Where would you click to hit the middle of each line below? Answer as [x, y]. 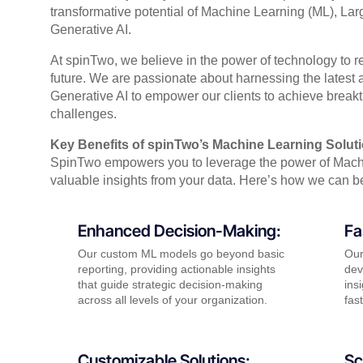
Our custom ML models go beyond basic [181, 254]
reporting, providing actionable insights [177, 269]
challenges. [83, 114]
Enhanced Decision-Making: [179, 231]
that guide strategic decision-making [170, 285]
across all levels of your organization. [173, 300]
